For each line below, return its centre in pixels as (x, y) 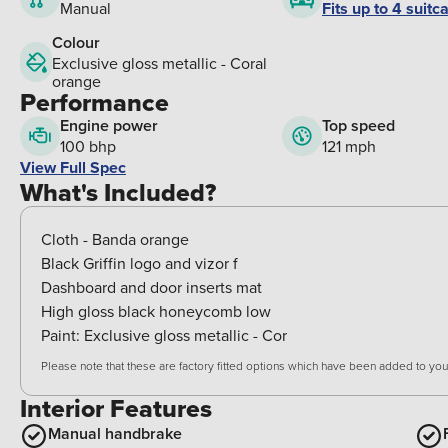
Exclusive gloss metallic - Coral (160, 63)
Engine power (109, 126)
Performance (94, 103)
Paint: (62, 335)
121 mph (349, 146)
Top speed (358, 126)
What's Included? (118, 193)
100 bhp (88, 146)
